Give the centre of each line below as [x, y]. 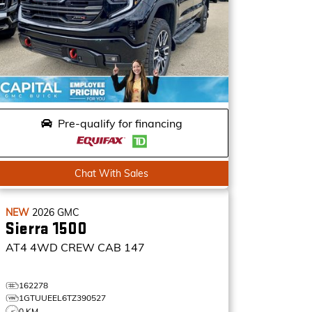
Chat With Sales [111, 173]
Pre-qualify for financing [120, 123]
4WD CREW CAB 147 [87, 247]
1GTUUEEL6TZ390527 [62, 298]
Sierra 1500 [46, 229]
